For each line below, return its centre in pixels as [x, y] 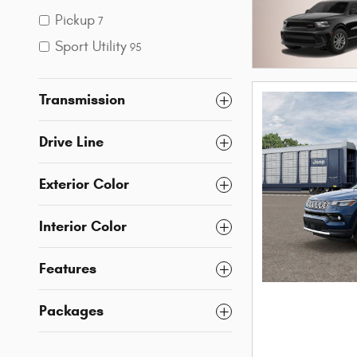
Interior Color [83, 226]
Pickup [75, 20]
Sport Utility [91, 47]
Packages [71, 311]
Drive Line [71, 142]
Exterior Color [84, 184]
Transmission [82, 100]
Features [68, 269]
